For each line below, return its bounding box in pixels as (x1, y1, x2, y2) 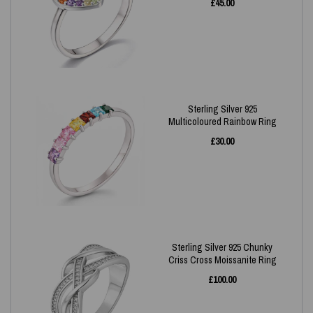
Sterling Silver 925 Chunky (172, 241, 272, 254)
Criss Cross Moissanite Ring (168, 254, 277, 266)
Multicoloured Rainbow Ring (168, 115, 277, 128)
